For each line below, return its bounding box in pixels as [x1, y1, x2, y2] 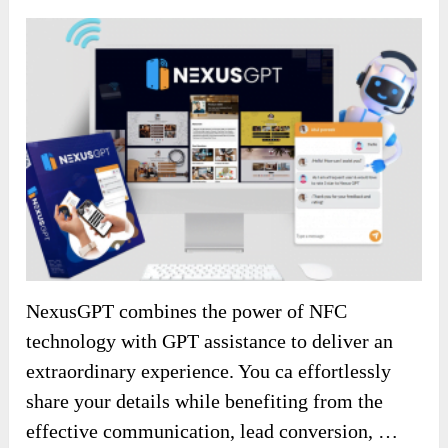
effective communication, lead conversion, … [26, 420, 399, 443]
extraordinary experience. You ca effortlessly [26, 360, 392, 383]
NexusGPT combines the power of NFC [26, 300, 348, 323]
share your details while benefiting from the [26, 390, 384, 413]
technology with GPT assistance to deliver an [26, 330, 394, 353]
